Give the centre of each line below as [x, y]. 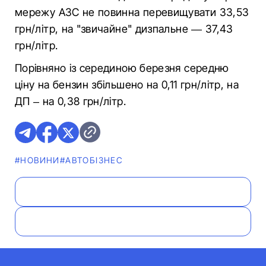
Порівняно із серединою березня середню [122, 68]
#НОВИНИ [37, 160]
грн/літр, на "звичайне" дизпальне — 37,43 [124, 29]
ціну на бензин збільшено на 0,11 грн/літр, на [127, 85]
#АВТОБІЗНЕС [91, 160]
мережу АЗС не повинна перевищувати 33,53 [132, 12]
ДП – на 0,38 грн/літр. [70, 101]
